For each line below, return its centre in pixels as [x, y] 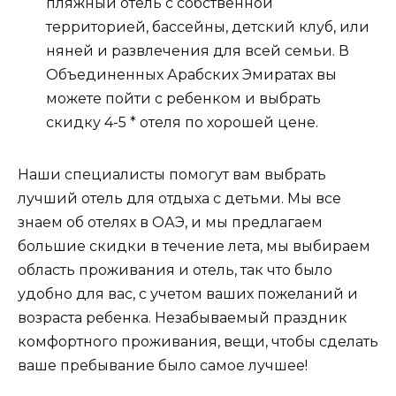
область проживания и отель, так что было [175, 270]
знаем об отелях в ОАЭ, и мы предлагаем [170, 223]
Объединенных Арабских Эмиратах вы [191, 75]
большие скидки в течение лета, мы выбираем [194, 247]
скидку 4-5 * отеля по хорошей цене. [182, 123]
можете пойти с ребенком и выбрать [183, 99]
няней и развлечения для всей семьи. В [198, 51]
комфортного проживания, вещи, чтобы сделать [198, 342]
